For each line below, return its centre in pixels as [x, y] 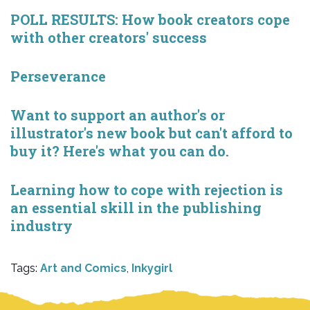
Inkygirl [152, 268]
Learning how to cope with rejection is [147, 190]
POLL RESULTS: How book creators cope [150, 20]
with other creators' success [109, 38]
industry [42, 226]
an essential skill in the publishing [136, 208]
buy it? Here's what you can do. [120, 151]
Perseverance [58, 76]
